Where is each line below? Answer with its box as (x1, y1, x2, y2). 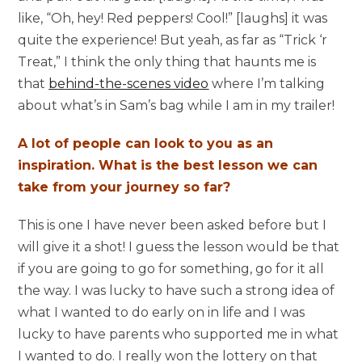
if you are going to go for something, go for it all (18, 260, 325, 276)
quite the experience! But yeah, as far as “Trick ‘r (18, 32, 328, 48)
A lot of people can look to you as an (18, 135, 274, 151)
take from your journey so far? (18, 179, 231, 195)
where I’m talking (208, 75, 326, 91)
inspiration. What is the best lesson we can (18, 157, 318, 173)
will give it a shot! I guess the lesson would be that (18, 238, 340, 255)
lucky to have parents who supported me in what (18, 326, 339, 342)
